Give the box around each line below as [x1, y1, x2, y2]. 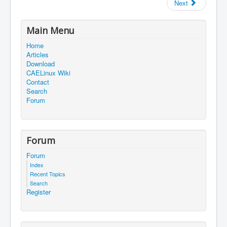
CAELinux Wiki [26, 68, 70, 78]
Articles [26, 50, 49, 60]
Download [26, 59, 55, 69]
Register [26, 187, 51, 197]
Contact [26, 77, 49, 87]
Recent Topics [30, 170, 65, 178]
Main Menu [26, 24, 74, 37]
